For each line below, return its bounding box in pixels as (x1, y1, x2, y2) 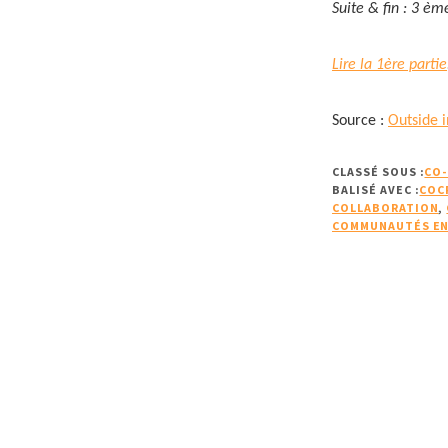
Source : (332, 113, 388, 130)
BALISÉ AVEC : (332, 182, 420, 198)
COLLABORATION (332, 200, 439, 216)
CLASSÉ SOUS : (332, 164, 425, 180)
